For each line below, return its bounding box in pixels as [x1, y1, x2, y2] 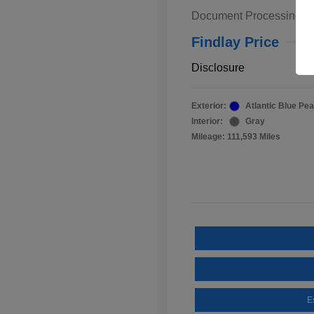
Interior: [191, 116, 223, 127]
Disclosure [191, 62, 245, 74]
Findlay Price [191, 34, 279, 50]
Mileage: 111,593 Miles [191, 132, 280, 142]
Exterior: [191, 101, 226, 111]
